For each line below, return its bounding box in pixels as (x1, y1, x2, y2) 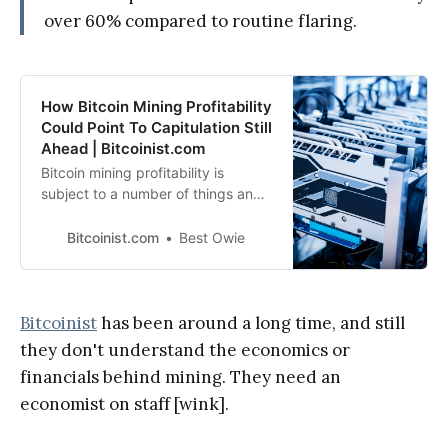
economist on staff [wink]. (20, 393, 229, 416)
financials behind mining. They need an (20, 366, 341, 389)
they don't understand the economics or (20, 339, 350, 362)
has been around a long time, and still (97, 312, 405, 335)
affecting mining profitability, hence (41, 227, 273, 245)
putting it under (41, 248, 142, 266)
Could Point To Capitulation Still (41, 118, 272, 138)
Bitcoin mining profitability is (41, 164, 224, 182)
